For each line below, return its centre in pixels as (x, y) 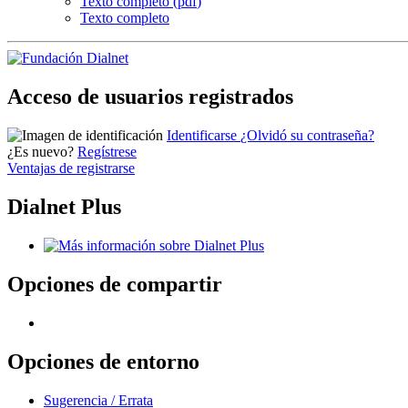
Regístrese (107, 152)
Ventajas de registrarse (71, 168)
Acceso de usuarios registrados (150, 97)
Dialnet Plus (64, 207)
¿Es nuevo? (41, 152)
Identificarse (204, 136)
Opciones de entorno (103, 361)
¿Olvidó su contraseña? (307, 136)
